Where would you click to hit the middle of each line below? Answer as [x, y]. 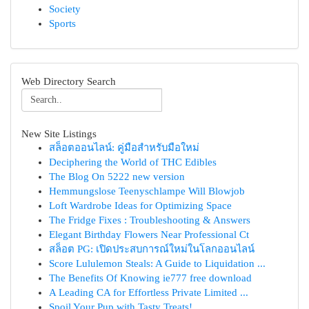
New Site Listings [59, 133]
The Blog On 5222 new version [117, 177]
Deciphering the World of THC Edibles [133, 162]
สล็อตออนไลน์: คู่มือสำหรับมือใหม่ [124, 148]
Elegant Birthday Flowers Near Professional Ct [149, 235]
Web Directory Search [69, 81]
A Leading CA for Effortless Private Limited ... [149, 292]
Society [65, 9]
